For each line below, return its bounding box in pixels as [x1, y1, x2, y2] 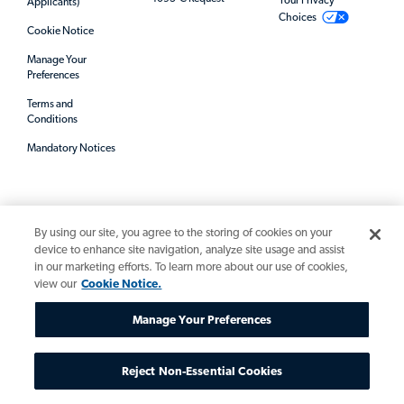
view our [34, 277, 78, 290]
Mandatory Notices [27, 142, 115, 155]
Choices [278, 11, 317, 24]
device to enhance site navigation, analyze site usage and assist [34, 243, 345, 256]
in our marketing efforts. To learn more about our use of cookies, [34, 260, 349, 273]
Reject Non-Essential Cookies [121, 364, 283, 378]
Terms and [27, 97, 73, 111]
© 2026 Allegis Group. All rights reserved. [14, 294, 171, 305]
